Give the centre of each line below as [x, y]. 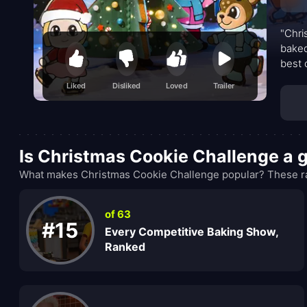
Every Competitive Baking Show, [191, 231]
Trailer [224, 86]
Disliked [127, 86]
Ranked [125, 246]
